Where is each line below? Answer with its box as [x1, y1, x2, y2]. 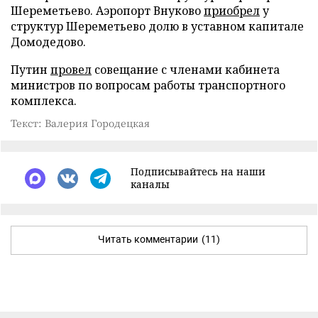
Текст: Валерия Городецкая [11, 116, 150, 131]
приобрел [204, 3, 260, 19]
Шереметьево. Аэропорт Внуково [11, 3, 204, 19]
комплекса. [11, 93, 77, 109]
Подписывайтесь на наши [131, 165, 265, 179]
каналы [131, 177, 170, 192]
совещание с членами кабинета [92, 62, 280, 78]
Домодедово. [11, 34, 86, 50]
